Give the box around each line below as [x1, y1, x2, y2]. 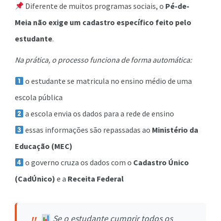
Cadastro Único [133, 157, 189, 167]
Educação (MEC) [15, 141, 73, 151]
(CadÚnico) [15, 174, 55, 184]
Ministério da [152, 125, 199, 135]
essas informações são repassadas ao [24, 125, 152, 135]
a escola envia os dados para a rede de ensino [24, 109, 175, 118]
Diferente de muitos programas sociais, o [24, 1, 166, 11]
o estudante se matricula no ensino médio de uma [24, 76, 192, 86]
